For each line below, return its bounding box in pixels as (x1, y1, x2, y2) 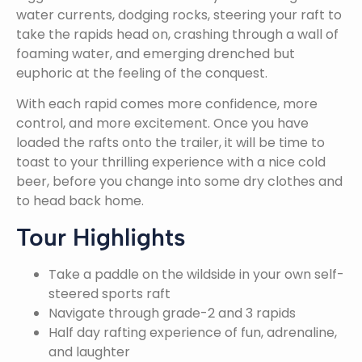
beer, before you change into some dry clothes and (16, 172, 343, 192)
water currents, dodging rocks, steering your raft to (16, 6, 342, 25)
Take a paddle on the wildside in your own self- (48, 264, 344, 284)
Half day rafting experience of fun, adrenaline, (48, 322, 337, 342)
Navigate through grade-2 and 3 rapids (48, 303, 296, 322)
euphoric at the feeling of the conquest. (16, 64, 267, 83)
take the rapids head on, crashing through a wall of (16, 25, 339, 44)
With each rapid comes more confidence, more (16, 95, 318, 114)
